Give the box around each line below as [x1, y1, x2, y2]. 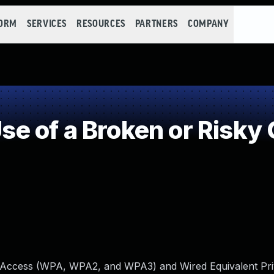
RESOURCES [76, 19, 125, 29]
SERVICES [26, 19, 67, 29]
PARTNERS [135, 19, 178, 29]
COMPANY [187, 19, 229, 29]
